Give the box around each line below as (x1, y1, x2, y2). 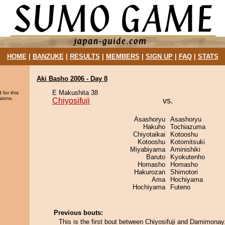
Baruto (146, 153, 165, 161)
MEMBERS (105, 53, 140, 60)
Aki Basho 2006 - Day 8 (37, 75, 107, 82)
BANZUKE (32, 53, 64, 60)
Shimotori (170, 168, 198, 176)
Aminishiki (170, 146, 200, 153)
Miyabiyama (130, 146, 165, 153)
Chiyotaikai (133, 131, 165, 138)
